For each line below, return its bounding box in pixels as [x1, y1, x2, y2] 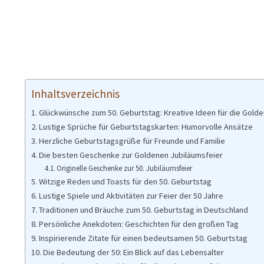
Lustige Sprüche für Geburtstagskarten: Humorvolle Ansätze [38, 121, 253, 133]
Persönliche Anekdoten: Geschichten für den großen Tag [38, 219, 239, 230]
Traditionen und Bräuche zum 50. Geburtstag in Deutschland [38, 204, 248, 216]
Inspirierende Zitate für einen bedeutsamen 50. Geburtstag [38, 233, 247, 244]
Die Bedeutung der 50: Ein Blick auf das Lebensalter [42, 247, 224, 258]
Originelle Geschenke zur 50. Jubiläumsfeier [57, 163, 193, 174]
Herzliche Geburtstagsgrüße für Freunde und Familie [38, 136, 225, 147]
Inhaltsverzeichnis [31, 86, 120, 101]
